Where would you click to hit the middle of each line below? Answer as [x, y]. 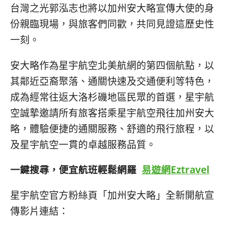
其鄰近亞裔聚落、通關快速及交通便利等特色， [112, 81]
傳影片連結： [39, 211]
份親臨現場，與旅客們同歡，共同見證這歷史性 [112, 24]
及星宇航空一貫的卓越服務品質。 [83, 144]
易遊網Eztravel [176, 170]
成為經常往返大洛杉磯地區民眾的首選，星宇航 [112, 97]
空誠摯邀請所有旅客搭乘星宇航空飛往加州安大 [112, 112]
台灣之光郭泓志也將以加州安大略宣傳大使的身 [112, 8]
